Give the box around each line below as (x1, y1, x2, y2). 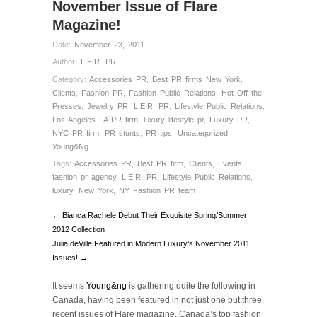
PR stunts (105, 128, 140, 137)
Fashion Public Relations (129, 88, 216, 97)
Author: (52, 57, 81, 67)
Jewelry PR (87, 101, 128, 110)
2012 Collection (52, 225, 105, 234)
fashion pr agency (52, 173, 116, 182)
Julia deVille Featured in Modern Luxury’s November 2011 (52, 239, 250, 248)
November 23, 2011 (74, 40, 144, 49)
